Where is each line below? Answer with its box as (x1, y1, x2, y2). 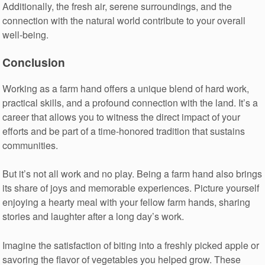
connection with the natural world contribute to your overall (2, 13, 246, 27)
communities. (2, 138, 59, 152)
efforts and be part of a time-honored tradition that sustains (2, 124, 245, 138)
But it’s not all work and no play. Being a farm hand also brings (2, 167, 263, 181)
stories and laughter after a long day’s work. (2, 209, 185, 224)
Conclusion (2, 54, 66, 71)
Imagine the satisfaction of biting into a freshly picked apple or (2, 238, 260, 252)
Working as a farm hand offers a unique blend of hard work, (2, 81, 250, 95)
